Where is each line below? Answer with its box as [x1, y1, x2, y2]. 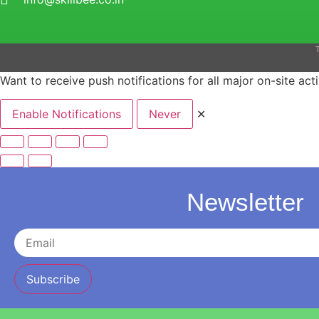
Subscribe [26, 272, 80, 287]
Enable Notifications [12, 107, 121, 122]
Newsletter [186, 188, 304, 216]
